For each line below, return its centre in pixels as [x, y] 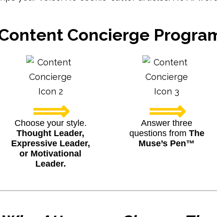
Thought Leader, [50, 133]
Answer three [167, 123]
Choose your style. [50, 123]
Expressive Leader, [50, 143]
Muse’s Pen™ [167, 143]
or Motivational [50, 154]
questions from [159, 133]
